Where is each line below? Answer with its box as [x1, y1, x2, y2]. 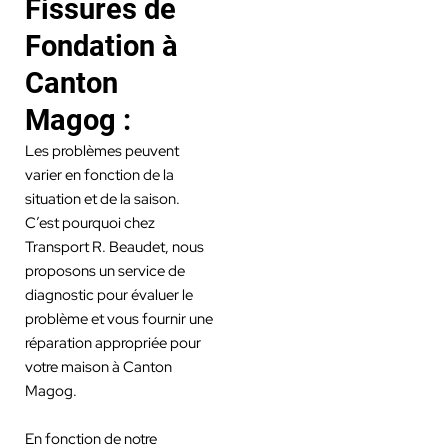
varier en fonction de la [24, 165, 174, 185]
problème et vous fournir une [24, 309, 213, 329]
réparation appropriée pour [24, 333, 201, 353]
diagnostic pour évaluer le [24, 285, 193, 305]
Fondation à [24, 29, 178, 64]
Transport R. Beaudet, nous [24, 237, 204, 257]
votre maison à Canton [24, 357, 172, 377]
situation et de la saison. [24, 189, 180, 209]
